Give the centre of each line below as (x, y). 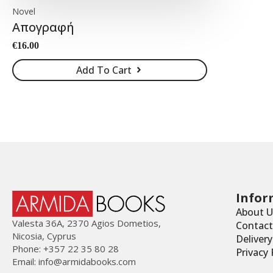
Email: (25, 261)
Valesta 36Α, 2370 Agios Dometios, (87, 223)
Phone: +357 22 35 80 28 (66, 248)
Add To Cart (104, 70)
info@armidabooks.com (87, 261)
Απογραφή (43, 27)
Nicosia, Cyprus (44, 236)
